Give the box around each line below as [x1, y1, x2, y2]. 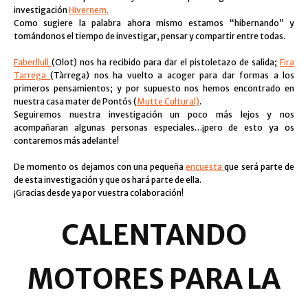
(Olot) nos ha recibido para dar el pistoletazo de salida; [52, 57, 280, 67]
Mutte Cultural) [137, 96, 199, 107]
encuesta [186, 162, 225, 172]
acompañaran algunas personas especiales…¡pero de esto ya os [14, 122, 294, 133]
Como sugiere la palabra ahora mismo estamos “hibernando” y [14, 18, 294, 28]
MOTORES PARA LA [27, 262, 280, 296]
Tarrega [14, 70, 51, 80]
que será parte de [224, 162, 295, 172]
